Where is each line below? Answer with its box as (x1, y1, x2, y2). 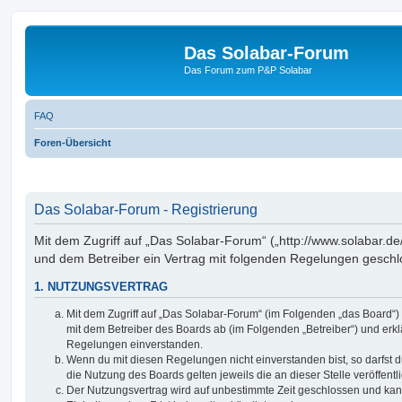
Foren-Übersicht (34, 136, 111, 148)
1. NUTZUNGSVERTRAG (34, 281, 168, 294)
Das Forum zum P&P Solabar (184, 65, 312, 75)
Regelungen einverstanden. (66, 337, 203, 351)
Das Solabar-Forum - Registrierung (34, 202, 258, 217)
